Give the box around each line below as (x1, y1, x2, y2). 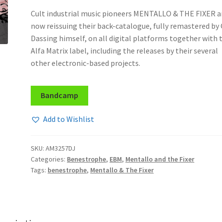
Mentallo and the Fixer (125, 154, 195, 164)
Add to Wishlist (43, 113, 95, 124)
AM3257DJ (46, 143, 76, 153)
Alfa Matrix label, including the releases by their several (31, 45, 219, 55)
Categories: (31, 154, 67, 164)
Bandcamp (41, 90, 79, 101)
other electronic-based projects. (31, 57, 141, 68)
